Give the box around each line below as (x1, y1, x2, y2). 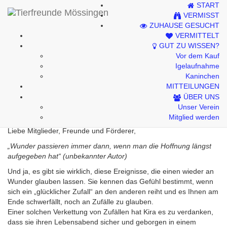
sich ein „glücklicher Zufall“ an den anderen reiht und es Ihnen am (8, 187, 218, 196)
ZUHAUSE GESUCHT (149, 21, 219, 29)
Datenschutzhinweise (15, 47, 83, 55)
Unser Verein (178, 103, 219, 111)
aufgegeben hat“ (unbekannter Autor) (8, 152, 127, 160)
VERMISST (183, 11, 219, 19)
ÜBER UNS (183, 93, 219, 101)
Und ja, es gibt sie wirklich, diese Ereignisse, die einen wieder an (8, 167, 214, 175)
